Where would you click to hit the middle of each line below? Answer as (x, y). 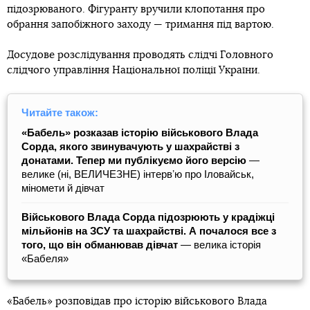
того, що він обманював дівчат (100, 245)
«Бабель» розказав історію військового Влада (140, 133)
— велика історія (219, 245)
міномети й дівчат (63, 188)
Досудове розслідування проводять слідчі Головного (140, 55)
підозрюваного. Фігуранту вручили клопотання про (136, 10)
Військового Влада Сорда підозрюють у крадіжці (148, 217)
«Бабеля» (45, 259)
